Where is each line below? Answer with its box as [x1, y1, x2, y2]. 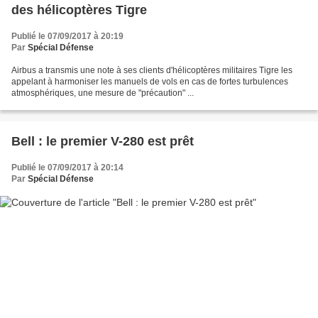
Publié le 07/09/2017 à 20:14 [11, 162, 124, 172]
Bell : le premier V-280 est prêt [11, 133, 194, 148]
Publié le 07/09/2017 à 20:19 [11, 31, 124, 41]
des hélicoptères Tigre [11, 2, 147, 17]
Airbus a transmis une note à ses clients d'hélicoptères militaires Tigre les [11, 65, 292, 75]
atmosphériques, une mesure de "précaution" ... [11, 87, 194, 98]
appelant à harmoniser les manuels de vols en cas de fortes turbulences [11, 76, 288, 87]
